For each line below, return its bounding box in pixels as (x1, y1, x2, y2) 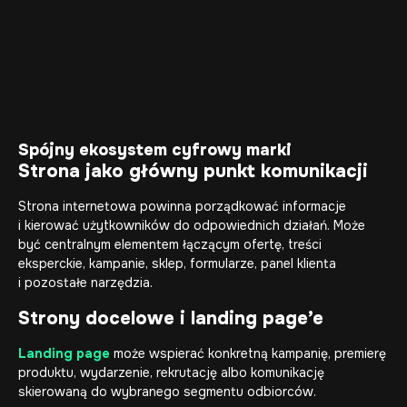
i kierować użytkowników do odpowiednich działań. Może (18, 217, 365, 234)
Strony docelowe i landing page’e (18, 307, 323, 331)
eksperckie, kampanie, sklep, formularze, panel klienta (18, 255, 336, 273)
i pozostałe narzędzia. (18, 274, 153, 292)
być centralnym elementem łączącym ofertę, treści (18, 236, 322, 253)
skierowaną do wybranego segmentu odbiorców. (18, 383, 316, 401)
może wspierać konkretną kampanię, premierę (110, 345, 386, 362)
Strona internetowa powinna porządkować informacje (18, 198, 346, 215)
